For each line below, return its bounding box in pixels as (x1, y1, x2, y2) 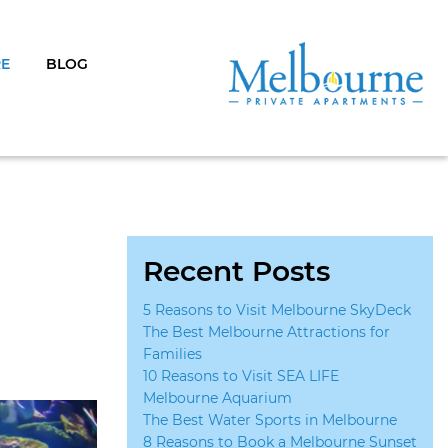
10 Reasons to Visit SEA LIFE (143, 367, 339, 385)
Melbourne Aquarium (143, 389, 292, 407)
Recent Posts (143, 254, 330, 288)
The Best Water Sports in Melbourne (143, 411, 397, 429)
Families (143, 345, 202, 363)
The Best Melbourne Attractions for (143, 323, 390, 341)
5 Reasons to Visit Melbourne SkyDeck (143, 301, 411, 319)
